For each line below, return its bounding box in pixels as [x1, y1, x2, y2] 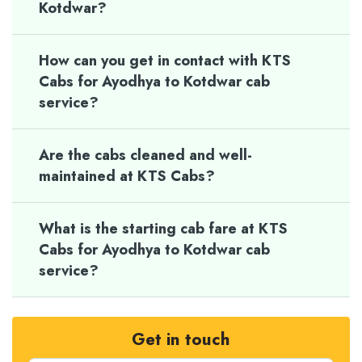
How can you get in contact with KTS [39, 49, 291, 71]
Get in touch [132, 326, 230, 351]
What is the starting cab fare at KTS [39, 217, 288, 239]
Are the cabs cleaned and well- [39, 144, 252, 166]
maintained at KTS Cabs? [39, 165, 215, 187]
